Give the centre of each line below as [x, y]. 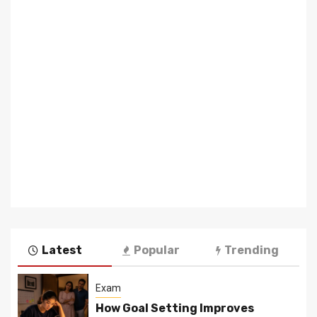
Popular [156, 250]
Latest [62, 250]
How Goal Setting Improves [175, 309]
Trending [252, 250]
